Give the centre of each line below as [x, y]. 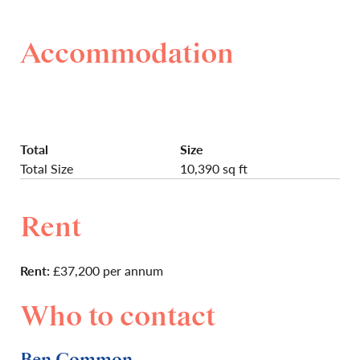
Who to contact [118, 317]
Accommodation [127, 55]
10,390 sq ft [214, 168]
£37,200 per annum [106, 270]
